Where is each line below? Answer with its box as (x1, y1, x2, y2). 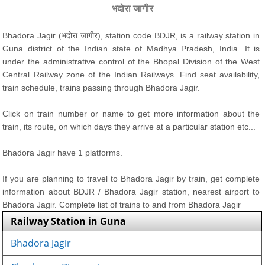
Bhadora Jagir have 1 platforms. (2, 148, 123, 157)
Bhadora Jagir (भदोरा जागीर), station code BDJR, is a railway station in (2, 31, 260, 40)
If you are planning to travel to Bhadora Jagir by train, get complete (2, 174, 260, 183)
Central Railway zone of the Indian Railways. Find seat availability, (2, 70, 260, 79)
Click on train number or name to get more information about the (2, 109, 260, 118)
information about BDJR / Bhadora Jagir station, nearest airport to (2, 187, 260, 196)
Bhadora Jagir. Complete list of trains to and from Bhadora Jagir (2, 200, 241, 209)
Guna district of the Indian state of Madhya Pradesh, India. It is (2, 44, 260, 53)
